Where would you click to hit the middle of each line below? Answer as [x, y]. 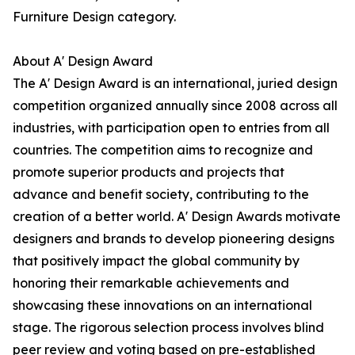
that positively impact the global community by [156, 261]
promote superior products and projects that [149, 172]
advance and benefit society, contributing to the [161, 195]
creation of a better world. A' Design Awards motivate [177, 217]
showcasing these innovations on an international [162, 305]
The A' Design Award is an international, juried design [175, 84]
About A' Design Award [83, 61]
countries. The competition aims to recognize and [163, 150]
